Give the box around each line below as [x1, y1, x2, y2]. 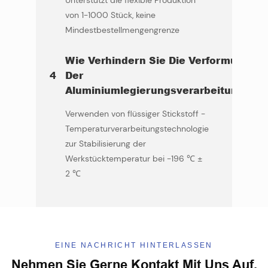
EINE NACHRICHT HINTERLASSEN [55, 240, 213, 249]
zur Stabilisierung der [65, 138, 146, 150]
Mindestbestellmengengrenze [65, 25, 179, 36]
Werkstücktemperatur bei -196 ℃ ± [65, 153, 202, 165]
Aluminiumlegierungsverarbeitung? [65, 83, 250, 98]
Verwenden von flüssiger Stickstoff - [65, 108, 205, 120]
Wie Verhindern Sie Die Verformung [65, 53, 250, 68]
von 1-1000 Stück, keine [65, 10, 156, 21]
